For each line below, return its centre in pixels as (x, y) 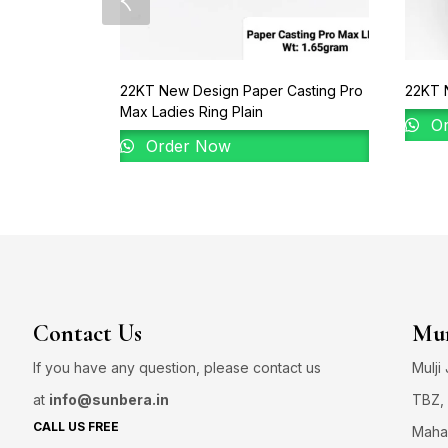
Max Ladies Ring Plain (191, 111)
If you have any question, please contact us (177, 367)
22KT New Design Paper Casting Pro (241, 90)
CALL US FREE (76, 426)
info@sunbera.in (109, 399)
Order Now (186, 145)
